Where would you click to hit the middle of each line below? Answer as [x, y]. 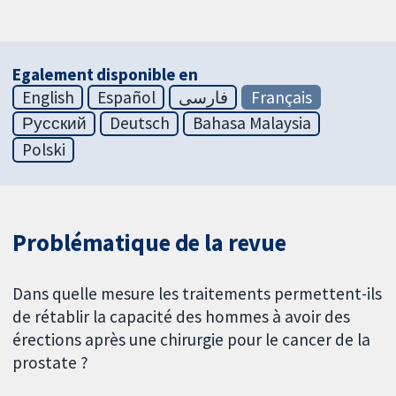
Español [126, 97]
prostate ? [51, 363]
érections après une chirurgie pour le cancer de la [192, 340]
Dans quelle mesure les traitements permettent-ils [198, 294]
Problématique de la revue [150, 243]
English [48, 97]
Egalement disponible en [106, 74]
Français [281, 97]
